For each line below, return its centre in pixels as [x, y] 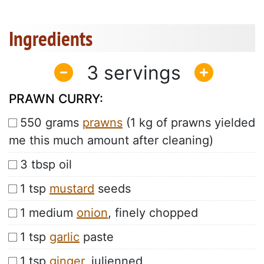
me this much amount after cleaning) [111, 141]
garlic [65, 237]
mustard [72, 189]
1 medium [48, 213]
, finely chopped [153, 213]
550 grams [51, 123]
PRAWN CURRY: [56, 99]
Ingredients [51, 39]
